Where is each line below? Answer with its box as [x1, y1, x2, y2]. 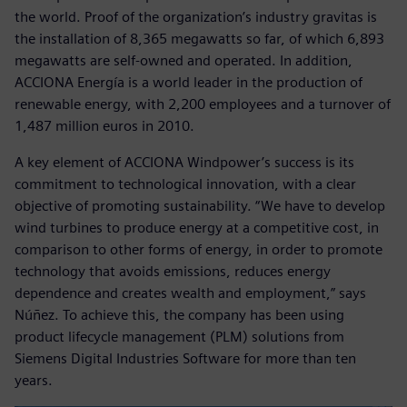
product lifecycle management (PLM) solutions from [15, 327, 344, 345]
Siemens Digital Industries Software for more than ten [15, 349, 356, 367]
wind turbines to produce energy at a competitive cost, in [15, 218, 379, 236]
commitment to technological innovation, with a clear [15, 174, 356, 193]
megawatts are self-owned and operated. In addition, [15, 51, 352, 69]
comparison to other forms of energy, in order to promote [15, 240, 382, 258]
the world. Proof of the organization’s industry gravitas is [15, 7, 377, 25]
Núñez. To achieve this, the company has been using [15, 305, 344, 323]
